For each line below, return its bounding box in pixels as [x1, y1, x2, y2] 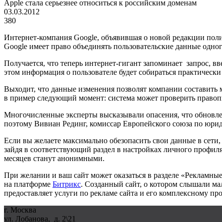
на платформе [4, 179, 53, 188]
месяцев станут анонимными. [4, 154, 105, 163]
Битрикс [53, 179, 81, 188]
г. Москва [4, 205, 36, 214]
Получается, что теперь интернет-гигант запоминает [4, 58, 182, 67]
